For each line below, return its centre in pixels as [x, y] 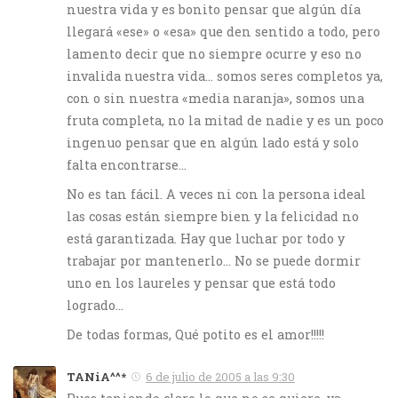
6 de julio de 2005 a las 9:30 [220, 376]
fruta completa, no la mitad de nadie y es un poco [225, 120]
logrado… [95, 305]
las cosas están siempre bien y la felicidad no [213, 216]
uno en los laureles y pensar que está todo [201, 283]
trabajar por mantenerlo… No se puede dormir [214, 260]
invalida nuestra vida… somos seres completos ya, [225, 76]
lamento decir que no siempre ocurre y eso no [214, 53]
